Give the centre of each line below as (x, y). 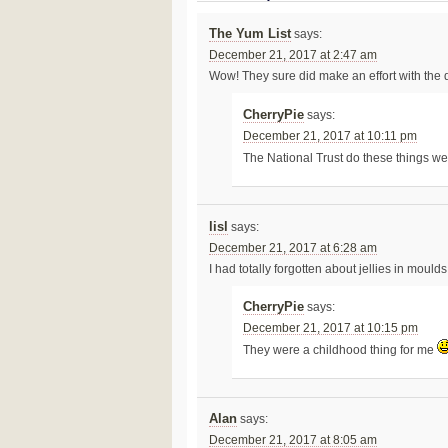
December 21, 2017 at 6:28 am (292, 247)
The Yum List (249, 34)
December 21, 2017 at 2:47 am (292, 55)
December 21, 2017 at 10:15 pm (331, 328)
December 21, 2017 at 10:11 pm (330, 135)
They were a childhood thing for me (340, 350)
